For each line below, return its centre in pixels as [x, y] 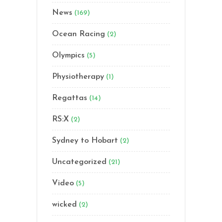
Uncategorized [79, 162]
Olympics [68, 55]
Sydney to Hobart [85, 141]
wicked [64, 205]
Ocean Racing [79, 34]
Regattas [70, 98]
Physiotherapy [78, 77]
